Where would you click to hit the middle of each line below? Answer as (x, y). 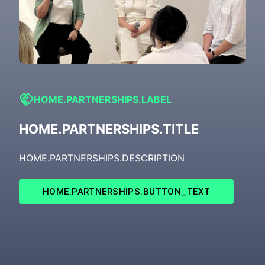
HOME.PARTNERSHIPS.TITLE (109, 129)
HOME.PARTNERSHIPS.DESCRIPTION (102, 158)
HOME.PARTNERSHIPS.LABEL (103, 99)
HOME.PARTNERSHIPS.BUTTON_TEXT (127, 191)
